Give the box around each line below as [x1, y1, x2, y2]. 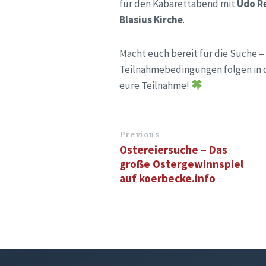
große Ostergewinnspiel [119, 156, 243, 171]
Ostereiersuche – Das [119, 142, 227, 157]
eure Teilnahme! [119, 78, 191, 92]
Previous [119, 128, 160, 140]
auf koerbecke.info [119, 170, 216, 185]
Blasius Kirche [119, 12, 183, 26]
